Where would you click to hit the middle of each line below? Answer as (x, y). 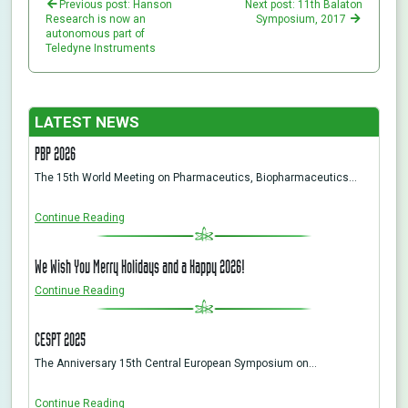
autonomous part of (95, 33)
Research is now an (96, 19)
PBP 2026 (55, 153)
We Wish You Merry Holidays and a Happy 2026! (140, 266)
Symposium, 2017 (302, 19)
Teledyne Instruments (101, 48)
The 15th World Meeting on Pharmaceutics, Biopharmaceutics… (196, 177)
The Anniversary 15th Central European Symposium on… (176, 363)
